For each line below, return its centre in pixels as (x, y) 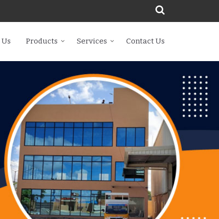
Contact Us (145, 41)
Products (42, 41)
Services (92, 41)
